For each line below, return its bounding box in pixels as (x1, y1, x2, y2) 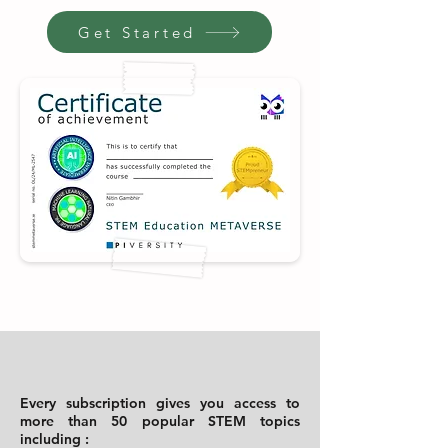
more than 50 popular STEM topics (20, 412, 300, 430)
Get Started (77, 22, 197, 42)
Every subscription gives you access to (20, 394, 300, 412)
